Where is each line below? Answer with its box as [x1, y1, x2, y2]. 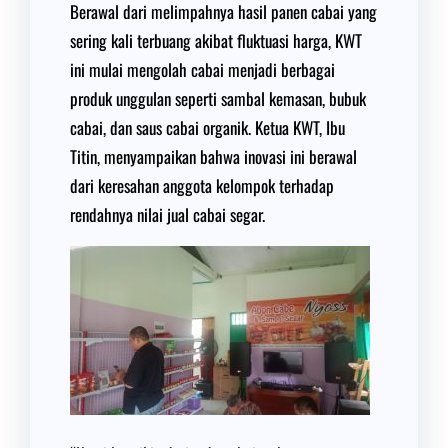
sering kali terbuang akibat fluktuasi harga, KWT [70, 28, 362, 53]
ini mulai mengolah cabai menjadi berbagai [70, 57, 335, 82]
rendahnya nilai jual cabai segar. [70, 202, 265, 227]
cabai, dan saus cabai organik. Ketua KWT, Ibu [70, 115, 345, 140]
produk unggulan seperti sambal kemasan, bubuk [70, 86, 366, 111]
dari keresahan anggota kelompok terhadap [70, 173, 334, 198]
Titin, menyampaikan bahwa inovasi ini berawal [70, 144, 357, 169]
